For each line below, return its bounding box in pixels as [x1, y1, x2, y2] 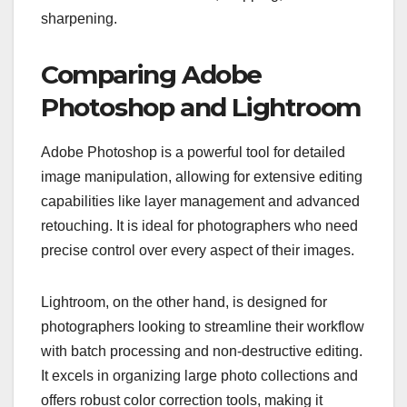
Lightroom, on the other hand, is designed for [41, 293, 327, 310]
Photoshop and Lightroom [41, 91, 361, 123]
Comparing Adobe [41, 58, 263, 90]
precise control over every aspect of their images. [41, 242, 354, 258]
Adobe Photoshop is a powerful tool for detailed [41, 144, 345, 160]
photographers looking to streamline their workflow [41, 318, 364, 334]
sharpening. [41, 10, 117, 26]
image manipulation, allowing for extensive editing [41, 168, 362, 184]
